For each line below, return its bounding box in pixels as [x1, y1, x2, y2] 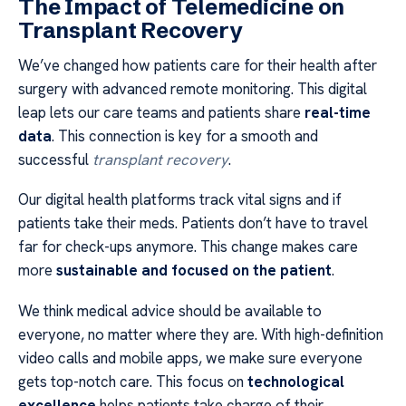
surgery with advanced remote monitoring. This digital [18, 78, 367, 99]
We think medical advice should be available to [18, 300, 322, 321]
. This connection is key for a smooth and [52, 125, 318, 146]
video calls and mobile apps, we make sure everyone [18, 347, 362, 368]
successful [18, 149, 92, 169]
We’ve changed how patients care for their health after [18, 54, 377, 75]
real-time [304, 101, 371, 122]
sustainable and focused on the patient [56, 260, 332, 281]
